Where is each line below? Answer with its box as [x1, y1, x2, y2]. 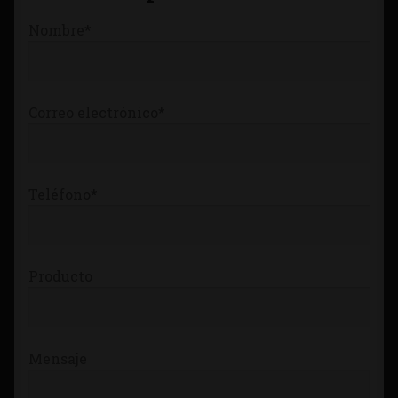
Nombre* [28, 20, 92, 40]
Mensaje [28, 348, 87, 368]
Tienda [37, 9, 86, 28]
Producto [28, 267, 92, 286]
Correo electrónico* [28, 102, 165, 122]
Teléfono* [28, 185, 98, 204]
